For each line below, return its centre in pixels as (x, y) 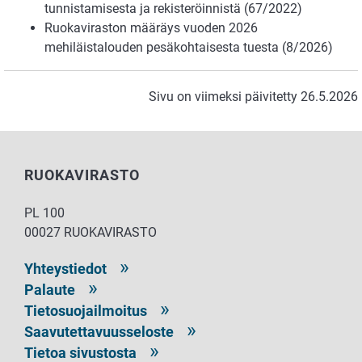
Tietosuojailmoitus (86, 310)
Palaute (50, 289)
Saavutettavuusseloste (99, 331)
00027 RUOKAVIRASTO (90, 232)
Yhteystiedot (65, 268)
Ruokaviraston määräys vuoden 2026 (151, 27)
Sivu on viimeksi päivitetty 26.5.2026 (253, 96)
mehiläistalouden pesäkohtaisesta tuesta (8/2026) (189, 47)
